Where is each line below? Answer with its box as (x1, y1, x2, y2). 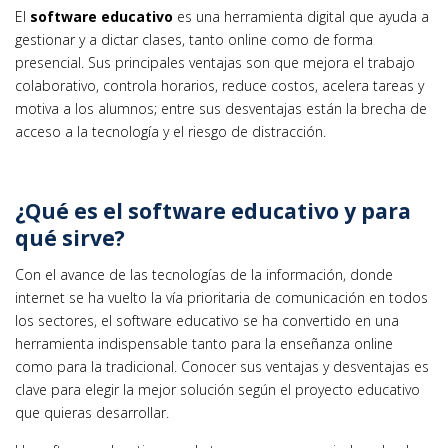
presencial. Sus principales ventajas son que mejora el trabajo (15, 53, 415, 72)
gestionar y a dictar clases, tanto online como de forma (15, 30, 373, 49)
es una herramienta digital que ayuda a (173, 7, 429, 26)
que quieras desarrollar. (15, 403, 169, 423)
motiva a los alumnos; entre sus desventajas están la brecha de (15, 99, 427, 118)
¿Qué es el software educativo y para (15, 196, 411, 225)
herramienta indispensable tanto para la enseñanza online (15, 334, 393, 354)
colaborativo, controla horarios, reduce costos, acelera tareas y (15, 76, 424, 95)
